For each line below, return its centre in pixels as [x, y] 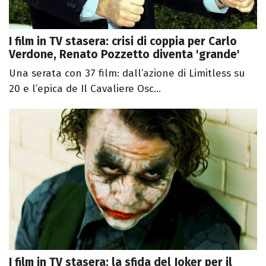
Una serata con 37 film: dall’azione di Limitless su [127, 73]
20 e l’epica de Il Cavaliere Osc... [85, 88]
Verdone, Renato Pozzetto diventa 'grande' [124, 54]
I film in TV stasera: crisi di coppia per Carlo [123, 41]
